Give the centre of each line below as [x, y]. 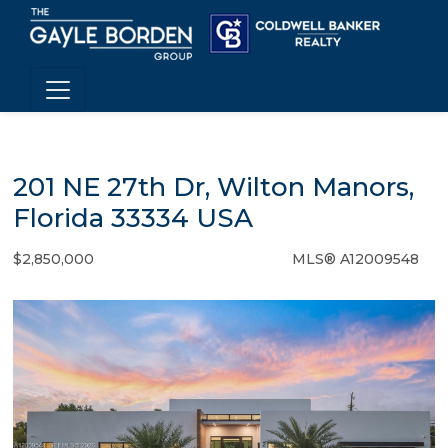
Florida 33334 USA [133, 218]
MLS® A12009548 [355, 259]
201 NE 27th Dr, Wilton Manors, [213, 187]
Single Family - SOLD [193, 259]
